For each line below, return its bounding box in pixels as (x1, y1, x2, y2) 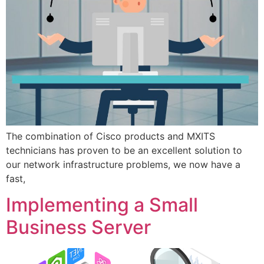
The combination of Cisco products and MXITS (6, 130, 215, 142)
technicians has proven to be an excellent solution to (6, 144, 242, 156)
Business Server (6, 216, 151, 239)
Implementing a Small (6, 193, 198, 217)
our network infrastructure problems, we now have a (6, 159, 240, 170)
